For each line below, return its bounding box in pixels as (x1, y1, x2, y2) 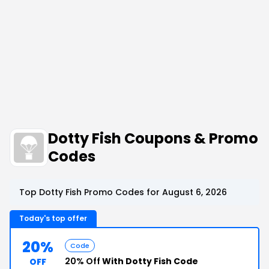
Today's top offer (19, 213, 87, 223)
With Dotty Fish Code (100, 255, 198, 267)
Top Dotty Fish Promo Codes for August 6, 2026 (19, 186, 227, 198)
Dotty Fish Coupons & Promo (48, 128, 258, 148)
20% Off (65, 255, 100, 267)
